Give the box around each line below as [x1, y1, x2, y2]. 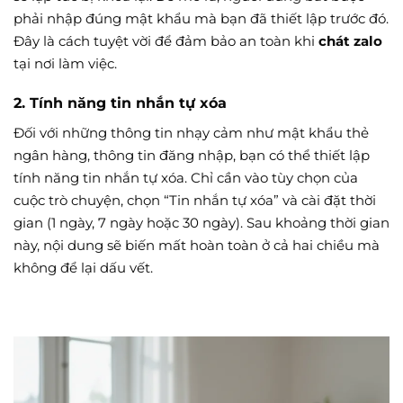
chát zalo [318, 31, 382, 49]
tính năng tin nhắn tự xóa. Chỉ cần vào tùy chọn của [13, 169, 358, 187]
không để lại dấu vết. [13, 259, 153, 277]
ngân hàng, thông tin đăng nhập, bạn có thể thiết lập [13, 147, 370, 165]
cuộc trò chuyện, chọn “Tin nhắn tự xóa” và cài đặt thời [13, 192, 376, 210]
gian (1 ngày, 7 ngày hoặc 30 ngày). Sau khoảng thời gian [13, 214, 390, 232]
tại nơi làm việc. [13, 54, 117, 72]
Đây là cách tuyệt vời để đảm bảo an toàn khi [13, 31, 318, 49]
